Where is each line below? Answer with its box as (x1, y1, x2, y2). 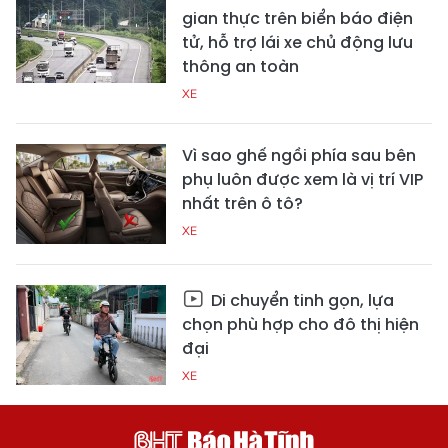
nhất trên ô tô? (182, 192, 303, 216)
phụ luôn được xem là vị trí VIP (182, 168, 423, 192)
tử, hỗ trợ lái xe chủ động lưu (182, 31, 413, 55)
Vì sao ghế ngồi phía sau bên (182, 144, 416, 168)
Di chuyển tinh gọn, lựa (207, 289, 394, 313)
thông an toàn (182, 55, 299, 79)
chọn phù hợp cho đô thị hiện (182, 313, 419, 337)
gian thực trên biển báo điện (182, 7, 413, 31)
